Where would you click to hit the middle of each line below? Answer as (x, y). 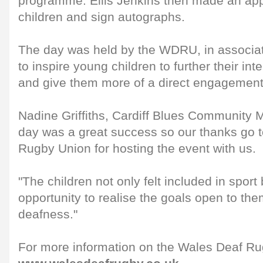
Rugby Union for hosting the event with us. (137, 149)
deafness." (48, 214)
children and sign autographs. (102, 17)
